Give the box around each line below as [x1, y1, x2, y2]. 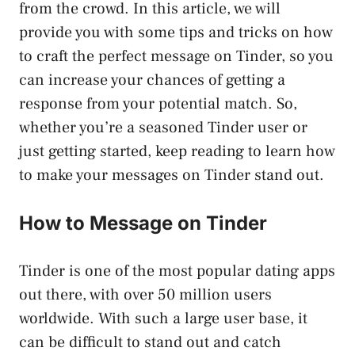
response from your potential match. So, [19, 93, 297, 114]
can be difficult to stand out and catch [19, 331, 281, 353]
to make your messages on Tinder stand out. [19, 164, 324, 185]
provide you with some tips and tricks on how [19, 21, 333, 43]
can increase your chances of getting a [19, 69, 285, 90]
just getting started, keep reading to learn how [19, 140, 335, 162]
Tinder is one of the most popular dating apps [19, 260, 335, 281]
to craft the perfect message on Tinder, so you [19, 45, 334, 67]
